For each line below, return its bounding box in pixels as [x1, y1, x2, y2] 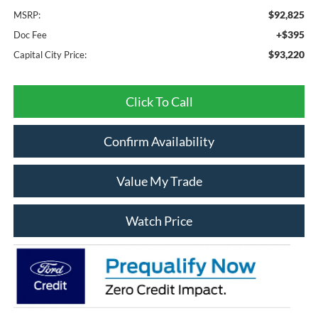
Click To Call [125, 93, 193, 109]
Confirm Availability [104, 133, 214, 149]
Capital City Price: [13, 48, 87, 60]
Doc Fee [13, 28, 47, 40]
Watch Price [126, 212, 192, 229]
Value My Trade [116, 172, 202, 189]
